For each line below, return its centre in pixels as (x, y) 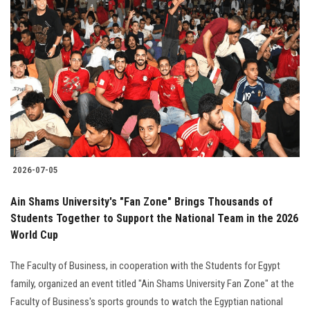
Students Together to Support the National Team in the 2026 (154, 219)
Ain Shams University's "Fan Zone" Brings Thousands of (142, 202)
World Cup (34, 235)
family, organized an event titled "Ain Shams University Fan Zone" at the (152, 284)
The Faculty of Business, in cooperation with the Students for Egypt (145, 266)
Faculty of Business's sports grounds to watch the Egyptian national (147, 302)
